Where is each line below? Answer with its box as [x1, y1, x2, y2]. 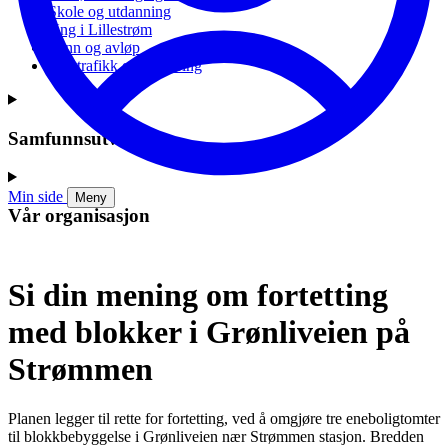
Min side [8, 188, 63, 206]
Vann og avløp [48, 38, 140, 56]
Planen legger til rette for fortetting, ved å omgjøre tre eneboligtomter [8, 409, 440, 427]
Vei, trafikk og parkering [48, 56, 202, 74]
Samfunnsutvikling [8, 127, 165, 149]
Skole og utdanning [48, 2, 171, 20]
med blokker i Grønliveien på [8, 314, 410, 351]
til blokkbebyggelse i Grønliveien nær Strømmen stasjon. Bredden [8, 427, 424, 445]
